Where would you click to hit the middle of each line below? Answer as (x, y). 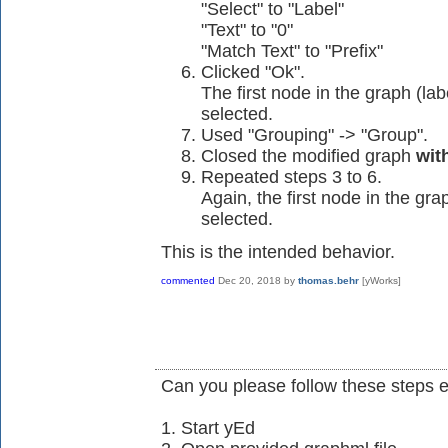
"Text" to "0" (247, 30)
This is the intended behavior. (278, 252)
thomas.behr (328, 281)
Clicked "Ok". (253, 72)
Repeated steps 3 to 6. (291, 177)
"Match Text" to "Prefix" (292, 51)
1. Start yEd (208, 428)
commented (188, 281)
